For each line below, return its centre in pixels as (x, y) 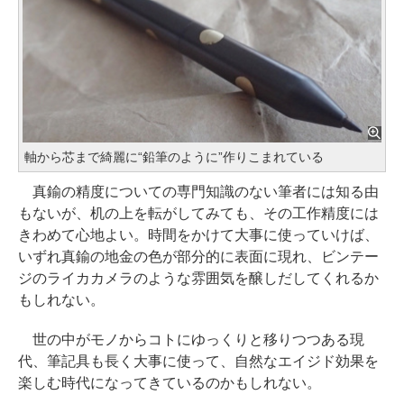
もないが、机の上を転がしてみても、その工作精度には (198, 213)
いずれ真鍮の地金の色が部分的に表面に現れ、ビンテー (198, 256)
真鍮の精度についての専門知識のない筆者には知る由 (198, 191)
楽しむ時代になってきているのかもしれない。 (170, 382)
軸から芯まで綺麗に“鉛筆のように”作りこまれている (174, 156)
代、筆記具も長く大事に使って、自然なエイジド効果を (198, 361)
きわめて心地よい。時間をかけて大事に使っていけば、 (198, 234)
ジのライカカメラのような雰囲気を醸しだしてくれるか (198, 278)
